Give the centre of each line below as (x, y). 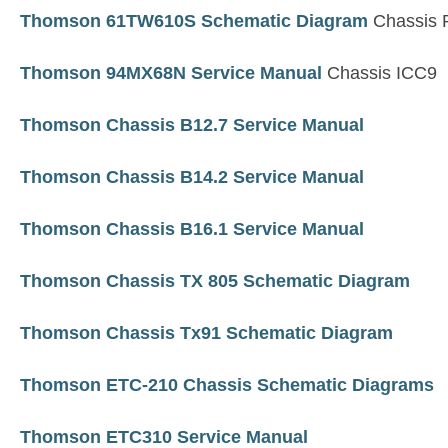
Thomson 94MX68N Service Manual (171, 73)
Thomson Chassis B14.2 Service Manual (192, 177)
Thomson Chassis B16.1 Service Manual (192, 229)
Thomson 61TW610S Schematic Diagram (194, 21)
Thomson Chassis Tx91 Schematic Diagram (206, 333)
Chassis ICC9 (379, 73)
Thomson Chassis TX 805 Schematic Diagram (215, 281)
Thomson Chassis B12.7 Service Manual (192, 125)
